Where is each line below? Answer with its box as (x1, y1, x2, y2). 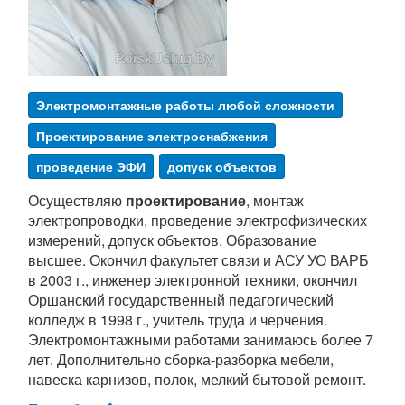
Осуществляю (28, 190, 126, 211)
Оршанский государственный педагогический (28, 289, 334, 310)
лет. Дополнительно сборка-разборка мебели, (28, 349, 334, 370)
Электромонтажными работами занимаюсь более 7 (28, 329, 373, 350)
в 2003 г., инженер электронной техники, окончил (28, 269, 357, 290)
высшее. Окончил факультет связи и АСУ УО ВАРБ (28, 250, 369, 270)
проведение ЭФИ (36, 157, 146, 175)
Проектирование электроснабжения (36, 127, 268, 145)
